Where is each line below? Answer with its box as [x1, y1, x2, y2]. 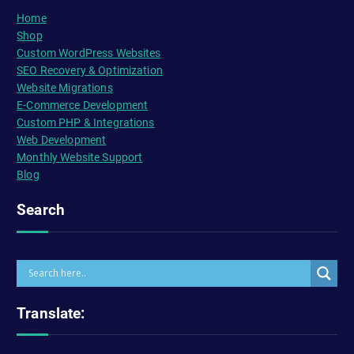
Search [17, 201, 65, 220]
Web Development [17, 134, 107, 147]
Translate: [17, 303, 85, 322]
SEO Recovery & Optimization [17, 64, 163, 77]
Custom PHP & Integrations [17, 116, 155, 130]
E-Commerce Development [17, 99, 149, 112]
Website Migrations [17, 81, 113, 95]
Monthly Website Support [17, 151, 143, 164]
